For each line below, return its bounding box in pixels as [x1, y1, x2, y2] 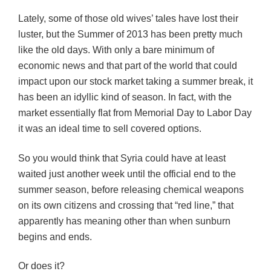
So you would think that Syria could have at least [18, 152, 226, 163]
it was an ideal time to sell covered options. [18, 123, 201, 134]
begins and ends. [18, 231, 92, 242]
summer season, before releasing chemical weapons [18, 184, 244, 195]
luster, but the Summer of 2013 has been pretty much [18, 29, 243, 40]
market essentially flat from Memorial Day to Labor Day [18, 108, 252, 119]
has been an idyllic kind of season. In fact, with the [18, 92, 232, 103]
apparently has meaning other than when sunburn [18, 215, 230, 226]
